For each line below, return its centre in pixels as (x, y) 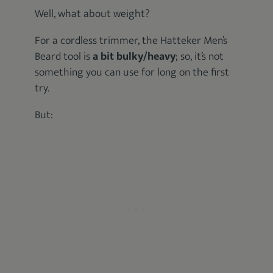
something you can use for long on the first (132, 72)
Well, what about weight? (93, 14)
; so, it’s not (200, 56)
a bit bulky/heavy (134, 56)
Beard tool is (64, 56)
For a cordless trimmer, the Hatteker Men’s (131, 41)
